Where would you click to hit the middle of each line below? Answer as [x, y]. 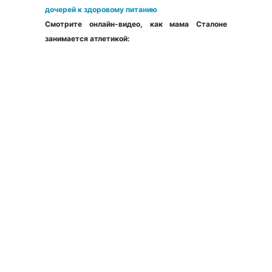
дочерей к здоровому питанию [101, 10]
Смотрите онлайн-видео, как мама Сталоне [136, 24]
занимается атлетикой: [87, 39]
